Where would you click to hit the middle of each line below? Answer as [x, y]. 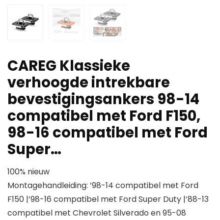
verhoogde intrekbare [89, 83]
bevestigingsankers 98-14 [103, 99]
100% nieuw [28, 172]
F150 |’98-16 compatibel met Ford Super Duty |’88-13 [108, 199]
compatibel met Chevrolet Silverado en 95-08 [97, 213]
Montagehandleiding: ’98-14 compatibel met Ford [103, 186]
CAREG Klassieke [69, 66]
